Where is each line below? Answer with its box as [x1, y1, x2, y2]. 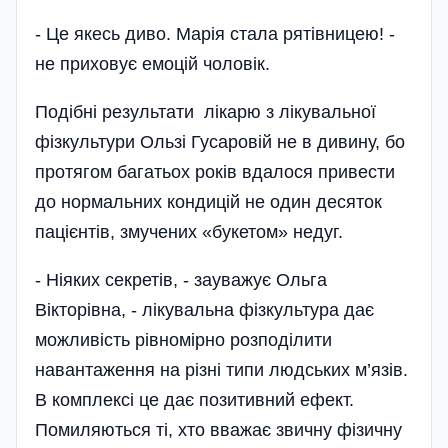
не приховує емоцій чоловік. [35, 54, 270, 74]
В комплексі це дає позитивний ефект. [35, 390, 354, 410]
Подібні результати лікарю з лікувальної [35, 102, 376, 122]
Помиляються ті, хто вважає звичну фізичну [35, 420, 402, 440]
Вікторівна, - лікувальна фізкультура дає [35, 300, 374, 320]
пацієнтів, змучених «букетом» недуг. [35, 222, 343, 242]
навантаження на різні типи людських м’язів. [35, 360, 408, 380]
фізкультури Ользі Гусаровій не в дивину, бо [35, 132, 405, 152]
